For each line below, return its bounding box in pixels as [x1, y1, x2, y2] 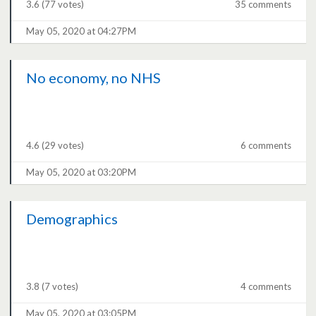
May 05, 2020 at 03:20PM [26, 166, 137, 178]
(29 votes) [42, 140, 85, 152]
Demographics [26, 210, 119, 228]
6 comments [240, 140, 291, 152]
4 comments [240, 281, 291, 293]
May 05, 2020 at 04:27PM [26, 25, 137, 37]
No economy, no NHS [26, 69, 162, 87]
